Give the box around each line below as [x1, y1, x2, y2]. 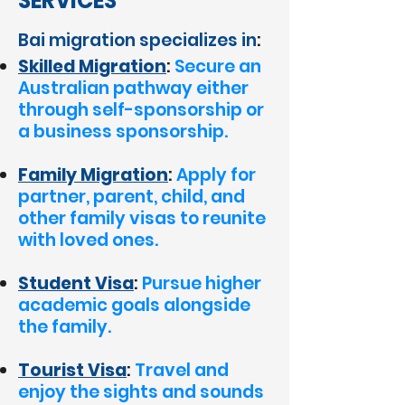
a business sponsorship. [18, 119, 228, 144]
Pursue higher [142, 271, 261, 296]
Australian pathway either [18, 76, 249, 100]
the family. [18, 315, 111, 339]
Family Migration [18, 163, 168, 187]
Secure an [174, 54, 261, 79]
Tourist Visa [18, 358, 127, 382]
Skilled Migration [18, 54, 166, 79]
